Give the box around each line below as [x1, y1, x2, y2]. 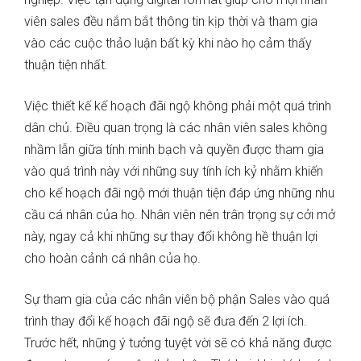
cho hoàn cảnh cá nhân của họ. [24, 251, 204, 267]
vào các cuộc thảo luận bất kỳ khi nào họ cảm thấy [24, 35, 312, 52]
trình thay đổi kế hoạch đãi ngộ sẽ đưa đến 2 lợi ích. [24, 313, 307, 330]
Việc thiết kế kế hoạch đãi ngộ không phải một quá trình [24, 98, 331, 114]
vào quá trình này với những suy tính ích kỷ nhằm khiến [24, 164, 323, 180]
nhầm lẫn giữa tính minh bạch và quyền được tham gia [24, 142, 324, 158]
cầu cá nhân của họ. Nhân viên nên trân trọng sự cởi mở [24, 207, 335, 223]
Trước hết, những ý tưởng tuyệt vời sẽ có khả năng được [24, 335, 332, 351]
